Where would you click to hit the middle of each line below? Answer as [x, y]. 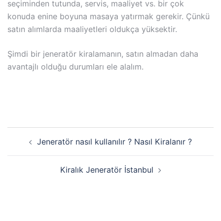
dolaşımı [31, 147]
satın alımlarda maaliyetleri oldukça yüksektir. [93, 29]
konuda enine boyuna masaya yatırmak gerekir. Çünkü [109, 16]
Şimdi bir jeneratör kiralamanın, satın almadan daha [103, 54]
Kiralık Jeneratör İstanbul [107, 169]
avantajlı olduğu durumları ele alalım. [75, 66]
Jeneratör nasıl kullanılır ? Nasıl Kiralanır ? [114, 141]
